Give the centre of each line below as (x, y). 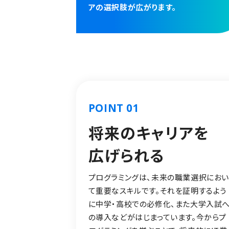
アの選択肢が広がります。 (132, 7)
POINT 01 (114, 108)
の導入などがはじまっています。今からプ (157, 217)
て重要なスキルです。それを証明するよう (157, 190)
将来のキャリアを (149, 132)
